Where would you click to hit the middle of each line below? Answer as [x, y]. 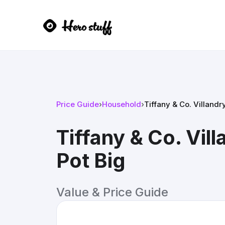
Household [122, 104]
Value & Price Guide [112, 192]
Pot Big [91, 160]
